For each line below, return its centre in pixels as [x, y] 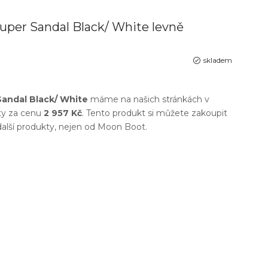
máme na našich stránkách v [149, 99]
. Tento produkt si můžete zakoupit [155, 113]
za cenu [25, 113]
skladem [218, 60]
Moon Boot [121, 127]
